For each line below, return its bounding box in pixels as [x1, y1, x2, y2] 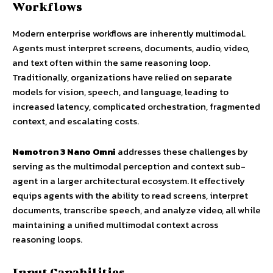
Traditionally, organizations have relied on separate [12, 70, 232, 85]
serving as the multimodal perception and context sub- [12, 159, 246, 174]
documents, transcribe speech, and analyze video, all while [12, 203, 261, 218]
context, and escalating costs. [12, 114, 139, 129]
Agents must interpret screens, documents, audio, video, [12, 41, 249, 55]
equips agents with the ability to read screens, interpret [12, 188, 248, 203]
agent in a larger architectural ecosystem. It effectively [12, 174, 245, 188]
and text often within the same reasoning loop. [12, 55, 210, 70]
